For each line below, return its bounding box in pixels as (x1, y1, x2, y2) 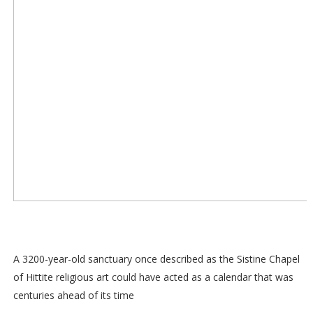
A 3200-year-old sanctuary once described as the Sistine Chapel (13, 252, 300, 266)
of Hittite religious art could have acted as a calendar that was (13, 270, 293, 284)
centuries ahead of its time (13, 289, 134, 303)
